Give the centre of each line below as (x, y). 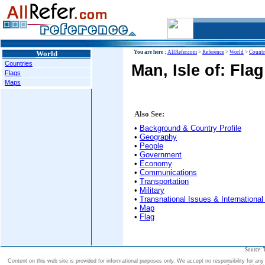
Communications (168, 173)
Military (152, 190)
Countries (19, 63)
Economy (156, 164)
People (151, 146)
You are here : (151, 52)
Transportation (164, 182)
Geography (158, 137)
